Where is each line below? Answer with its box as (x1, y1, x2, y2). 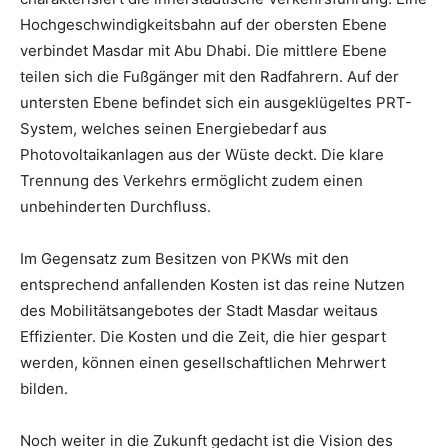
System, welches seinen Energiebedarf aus (20, 119, 327, 139)
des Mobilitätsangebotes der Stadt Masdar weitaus (20, 301, 378, 321)
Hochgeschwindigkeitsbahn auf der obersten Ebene (20, 15, 387, 35)
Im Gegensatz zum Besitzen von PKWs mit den (20, 249, 349, 269)
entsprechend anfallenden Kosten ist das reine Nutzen (20, 275, 405, 295)
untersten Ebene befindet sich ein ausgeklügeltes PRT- (20, 93, 412, 113)
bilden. (20, 379, 68, 399)
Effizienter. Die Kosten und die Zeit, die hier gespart (20, 327, 386, 347)
